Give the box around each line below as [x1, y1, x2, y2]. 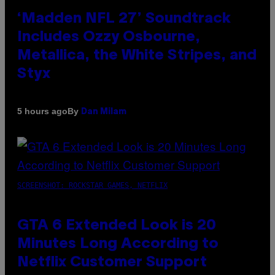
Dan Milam [81, 107, 126, 116]
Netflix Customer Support [17, 255, 207, 269]
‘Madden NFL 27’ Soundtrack [17, 12, 231, 26]
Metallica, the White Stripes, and [17, 48, 257, 63]
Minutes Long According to [17, 237, 219, 251]
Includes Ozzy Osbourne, [17, 30, 200, 44]
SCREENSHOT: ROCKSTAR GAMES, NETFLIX [17, 180, 168, 190]
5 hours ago [17, 106, 68, 117]
